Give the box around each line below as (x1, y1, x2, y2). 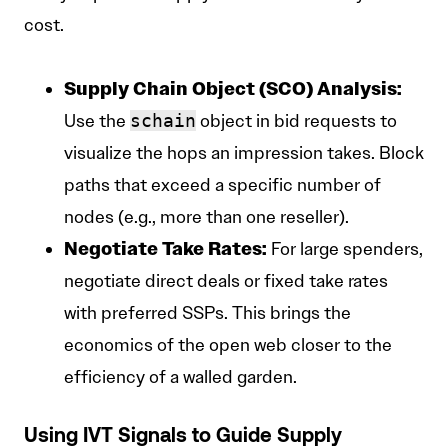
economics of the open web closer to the (64, 334, 392, 357)
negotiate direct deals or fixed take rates (64, 270, 388, 293)
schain (130, 110, 196, 132)
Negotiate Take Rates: (64, 237, 267, 261)
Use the (64, 110, 130, 133)
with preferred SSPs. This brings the (64, 302, 351, 325)
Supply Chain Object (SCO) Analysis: (64, 77, 402, 101)
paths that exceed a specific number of (64, 174, 381, 197)
